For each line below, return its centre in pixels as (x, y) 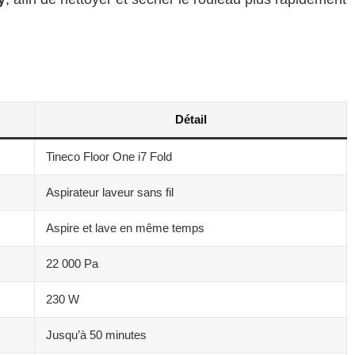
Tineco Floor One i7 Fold (109, 156)
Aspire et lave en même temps (125, 227)
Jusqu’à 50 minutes (96, 334)
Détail (191, 119)
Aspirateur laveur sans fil (110, 192)
